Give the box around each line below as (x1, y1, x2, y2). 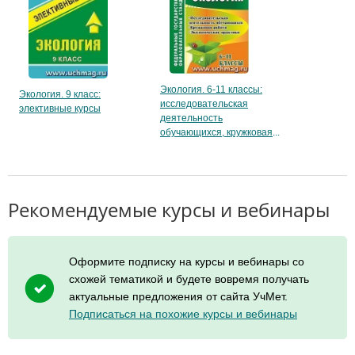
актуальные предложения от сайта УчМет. (69, 290, 288, 303)
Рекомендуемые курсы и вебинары (8, 197, 330, 223)
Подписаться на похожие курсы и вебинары (69, 307, 297, 321)
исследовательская (160, 98, 248, 110)
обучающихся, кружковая (160, 127, 273, 139)
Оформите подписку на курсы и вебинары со (69, 255, 304, 269)
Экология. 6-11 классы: (160, 84, 262, 96)
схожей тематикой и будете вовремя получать (69, 273, 309, 286)
